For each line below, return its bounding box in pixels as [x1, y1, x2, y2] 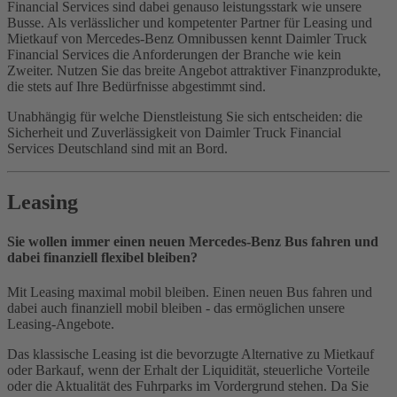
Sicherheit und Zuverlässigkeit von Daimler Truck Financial [7, 125, 341, 141]
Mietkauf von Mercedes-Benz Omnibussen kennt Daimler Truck [7, 31, 367, 47]
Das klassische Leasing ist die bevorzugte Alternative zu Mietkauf [7, 346, 374, 362]
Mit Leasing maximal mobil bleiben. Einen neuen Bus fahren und [7, 284, 372, 300]
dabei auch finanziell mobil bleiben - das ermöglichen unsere [7, 300, 345, 315]
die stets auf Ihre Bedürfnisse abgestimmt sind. [7, 79, 266, 95]
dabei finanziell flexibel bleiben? [7, 249, 198, 265]
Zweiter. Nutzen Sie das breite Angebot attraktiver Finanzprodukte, [7, 63, 381, 79]
